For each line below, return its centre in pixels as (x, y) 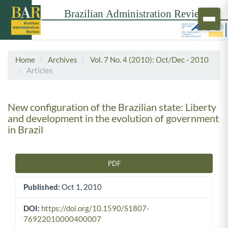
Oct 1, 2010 (81, 187)
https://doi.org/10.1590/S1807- (95, 208)
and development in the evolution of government (113, 118)
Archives (63, 59)
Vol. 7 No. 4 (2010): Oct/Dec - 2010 (149, 59)
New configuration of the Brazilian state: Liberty (112, 107)
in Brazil (25, 129)
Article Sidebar (44, 168)
